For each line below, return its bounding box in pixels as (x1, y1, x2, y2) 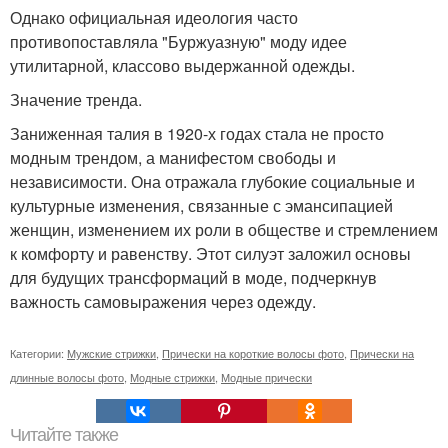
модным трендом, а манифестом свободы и (10, 145, 336, 169)
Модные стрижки (130, 368, 215, 385)
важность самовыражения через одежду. (10, 289, 316, 313)
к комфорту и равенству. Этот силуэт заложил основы (10, 241, 411, 265)
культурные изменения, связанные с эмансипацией (10, 193, 393, 217)
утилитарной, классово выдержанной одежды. (10, 53, 355, 77)
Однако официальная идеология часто (10, 5, 298, 29)
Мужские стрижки (67, 344, 156, 361)
